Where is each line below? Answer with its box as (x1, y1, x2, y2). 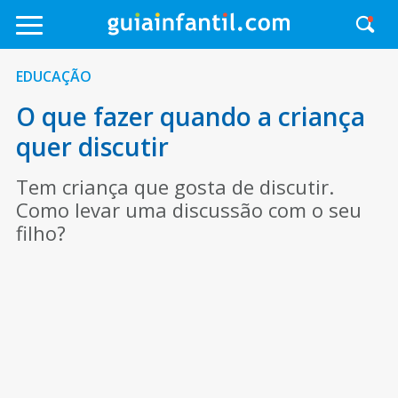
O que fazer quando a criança (15, 99, 365, 133)
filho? (15, 219, 66, 246)
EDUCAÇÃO (15, 67, 92, 86)
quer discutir (15, 130, 169, 163)
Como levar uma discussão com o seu (15, 196, 362, 223)
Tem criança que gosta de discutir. (15, 173, 334, 200)
